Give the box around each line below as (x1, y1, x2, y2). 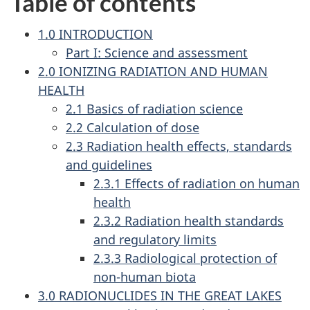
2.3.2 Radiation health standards (93, 212, 284, 230)
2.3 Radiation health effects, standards (66, 138, 292, 155)
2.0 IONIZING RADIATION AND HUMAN (38, 63, 268, 80)
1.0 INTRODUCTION (38, 26, 153, 43)
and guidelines (66, 156, 152, 174)
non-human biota (93, 268, 196, 286)
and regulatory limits (93, 231, 217, 248)
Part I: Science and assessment (66, 44, 248, 62)
